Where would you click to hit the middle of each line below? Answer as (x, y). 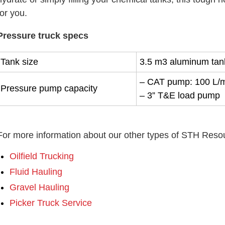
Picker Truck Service (51, 203)
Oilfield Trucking (42, 156)
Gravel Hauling (39, 188)
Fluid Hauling (36, 172)
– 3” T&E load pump (180, 96)
